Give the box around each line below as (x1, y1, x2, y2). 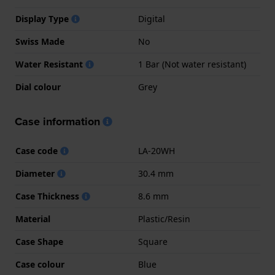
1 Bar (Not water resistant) (138, 58, 246, 71)
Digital (138, 13, 165, 25)
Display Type (15, 13, 71, 25)
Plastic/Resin (138, 213, 190, 225)
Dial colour (15, 81, 61, 93)
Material (15, 213, 50, 225)
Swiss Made (15, 36, 64, 48)
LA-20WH (138, 145, 175, 157)
